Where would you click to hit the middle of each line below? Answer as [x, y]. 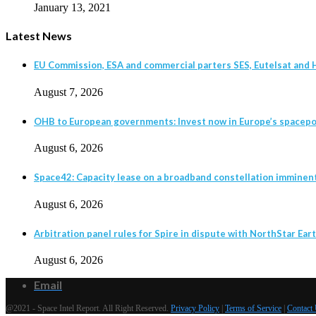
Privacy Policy [195, 309]
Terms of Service [253, 309]
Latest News [39, 35]
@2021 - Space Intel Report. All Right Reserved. [88, 309]
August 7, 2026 [68, 92]
